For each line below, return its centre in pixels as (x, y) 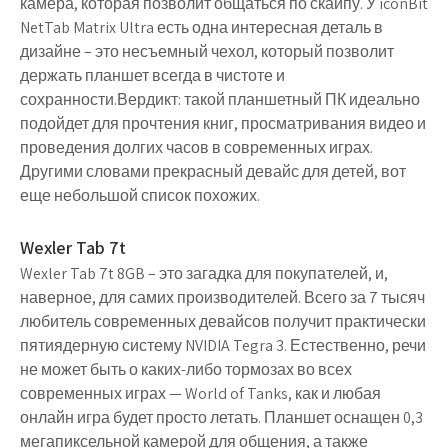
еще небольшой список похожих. (140, 195)
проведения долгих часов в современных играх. (196, 147)
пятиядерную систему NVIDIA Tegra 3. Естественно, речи (223, 345)
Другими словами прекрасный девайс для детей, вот (213, 171)
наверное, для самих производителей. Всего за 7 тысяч (222, 297)
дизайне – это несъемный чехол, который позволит (207, 51)
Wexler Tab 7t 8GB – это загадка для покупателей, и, (204, 273)
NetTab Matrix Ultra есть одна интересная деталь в (201, 27)
